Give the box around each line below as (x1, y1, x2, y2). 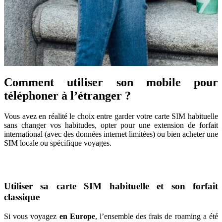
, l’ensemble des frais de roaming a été (95, 212, 219, 221)
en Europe (59, 212, 95, 221)
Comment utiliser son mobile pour (4, 75, 218, 89)
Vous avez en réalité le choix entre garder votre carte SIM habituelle (4, 112, 218, 121)
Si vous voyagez (4, 212, 59, 221)
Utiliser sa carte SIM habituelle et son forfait (4, 181, 218, 192)
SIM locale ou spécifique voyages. (4, 139, 111, 148)
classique (4, 192, 40, 203)
